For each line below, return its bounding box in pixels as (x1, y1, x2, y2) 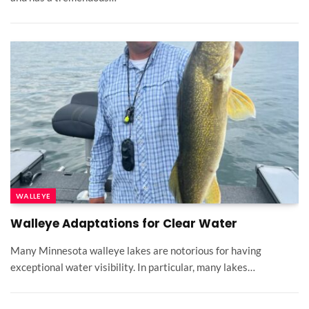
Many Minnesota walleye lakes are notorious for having (10, 244, 261, 257)
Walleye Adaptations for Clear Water (10, 215, 237, 232)
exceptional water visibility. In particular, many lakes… (10, 261, 255, 274)
